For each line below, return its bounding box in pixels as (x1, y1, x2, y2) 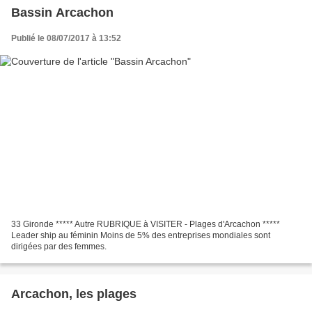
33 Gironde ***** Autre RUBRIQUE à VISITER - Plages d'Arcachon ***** (11, 219, 280, 230)
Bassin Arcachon (11, 5, 114, 19)
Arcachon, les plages (11, 287, 136, 302)
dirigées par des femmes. (11, 242, 107, 252)
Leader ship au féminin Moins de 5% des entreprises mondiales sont (11, 231, 270, 241)
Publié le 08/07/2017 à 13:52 (11, 33, 121, 43)
